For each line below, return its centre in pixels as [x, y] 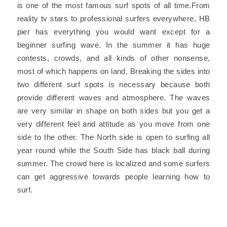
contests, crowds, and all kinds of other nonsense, [113, 58]
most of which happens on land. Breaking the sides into [113, 71]
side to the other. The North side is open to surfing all [113, 137]
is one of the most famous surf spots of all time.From [113, 5]
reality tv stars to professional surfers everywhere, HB [113, 18]
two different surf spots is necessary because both [113, 84]
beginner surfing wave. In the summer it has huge [113, 45]
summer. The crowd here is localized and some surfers [113, 163]
